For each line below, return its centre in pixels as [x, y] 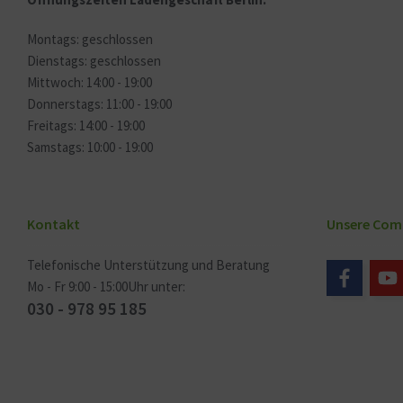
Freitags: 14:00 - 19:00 [86, 125]
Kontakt [54, 224]
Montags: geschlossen [90, 39]
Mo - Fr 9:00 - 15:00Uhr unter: [106, 287]
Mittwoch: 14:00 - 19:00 [90, 82]
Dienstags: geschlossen [94, 61]
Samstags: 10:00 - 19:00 [90, 147]
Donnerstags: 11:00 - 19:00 [99, 104]
